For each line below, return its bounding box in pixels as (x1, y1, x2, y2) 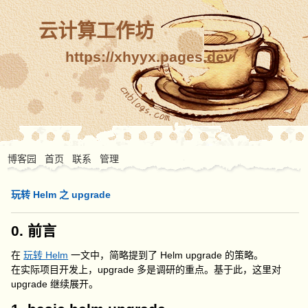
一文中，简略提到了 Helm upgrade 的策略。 (68, 250, 264, 261)
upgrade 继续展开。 (11, 278, 99, 289)
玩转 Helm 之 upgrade (11, 189, 111, 200)
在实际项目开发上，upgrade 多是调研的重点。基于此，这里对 (11, 264, 282, 275)
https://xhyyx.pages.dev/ (65, 49, 236, 65)
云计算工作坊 (38, 21, 154, 42)
